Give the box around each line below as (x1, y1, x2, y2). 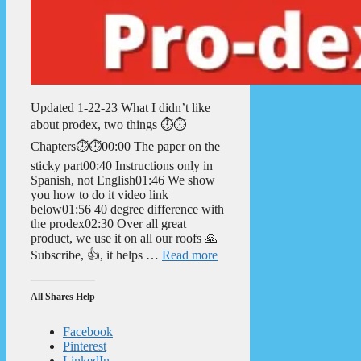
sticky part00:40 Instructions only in (31, 158, 213, 172)
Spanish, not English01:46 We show (31, 172, 215, 187)
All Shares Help (31, 290, 95, 302)
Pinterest (63, 338, 106, 353)
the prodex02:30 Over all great (31, 216, 186, 230)
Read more (162, 247, 218, 262)
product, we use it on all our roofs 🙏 (31, 230, 218, 245)
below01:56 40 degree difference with (31, 201, 224, 216)
